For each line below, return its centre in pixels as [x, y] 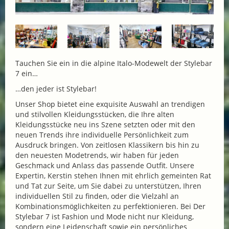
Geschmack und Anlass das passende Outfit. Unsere [105, 165]
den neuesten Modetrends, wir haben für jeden [97, 155]
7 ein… [27, 73]
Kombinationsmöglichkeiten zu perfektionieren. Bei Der [110, 206]
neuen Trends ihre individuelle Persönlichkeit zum [102, 134]
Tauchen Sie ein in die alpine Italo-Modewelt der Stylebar [114, 63]
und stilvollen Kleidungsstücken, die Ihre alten [95, 114]
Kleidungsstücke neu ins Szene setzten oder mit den [105, 124]
